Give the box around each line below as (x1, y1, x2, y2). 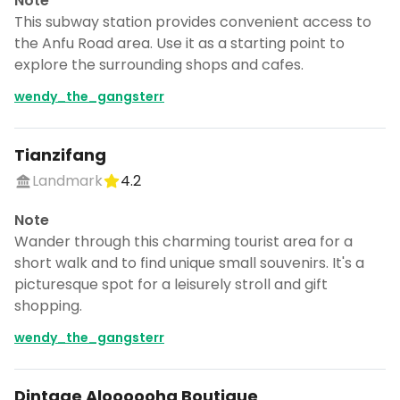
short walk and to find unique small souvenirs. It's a (14, 253, 364, 273)
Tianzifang (14, 144, 106, 166)
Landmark (32, 171, 103, 191)
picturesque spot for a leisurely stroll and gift (14, 274, 328, 295)
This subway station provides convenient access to (14, 12, 371, 32)
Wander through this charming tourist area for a (14, 231, 353, 252)
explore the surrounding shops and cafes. (14, 54, 304, 75)
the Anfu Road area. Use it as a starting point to (14, 33, 345, 54)
